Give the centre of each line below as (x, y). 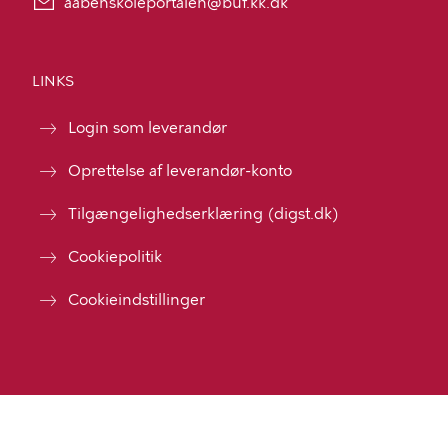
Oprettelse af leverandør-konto (180, 171)
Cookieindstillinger (136, 300)
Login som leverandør (147, 128)
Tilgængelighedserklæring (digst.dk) (203, 214)
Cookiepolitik (115, 257)
